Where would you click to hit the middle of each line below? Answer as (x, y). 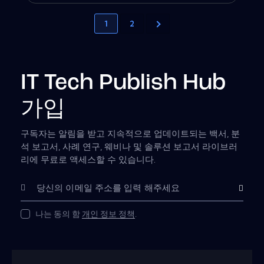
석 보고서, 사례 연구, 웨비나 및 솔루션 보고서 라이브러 (129, 147)
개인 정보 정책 (108, 214)
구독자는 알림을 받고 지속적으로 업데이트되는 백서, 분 (130, 134)
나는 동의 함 (59, 214)
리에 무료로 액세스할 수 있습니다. (88, 160)
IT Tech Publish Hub (123, 83)
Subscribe (244, 189)
